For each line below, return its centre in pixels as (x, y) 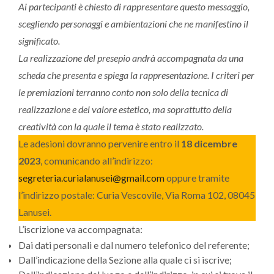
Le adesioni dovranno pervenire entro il (100, 144)
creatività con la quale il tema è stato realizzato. (111, 127)
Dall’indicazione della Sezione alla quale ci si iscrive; (125, 260)
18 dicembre (209, 144)
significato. (39, 41)
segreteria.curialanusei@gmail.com (91, 178)
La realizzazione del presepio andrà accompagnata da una (131, 58)
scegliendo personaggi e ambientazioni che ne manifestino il (133, 24)
